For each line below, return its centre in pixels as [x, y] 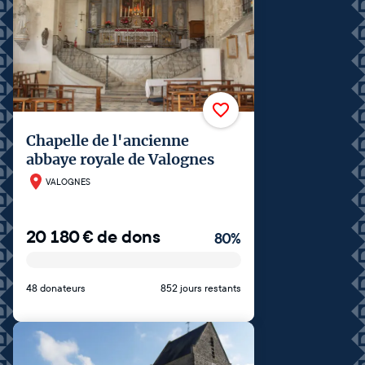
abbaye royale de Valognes [120, 159]
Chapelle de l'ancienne [108, 141]
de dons [129, 237]
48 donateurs [56, 288]
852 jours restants [201, 288]
